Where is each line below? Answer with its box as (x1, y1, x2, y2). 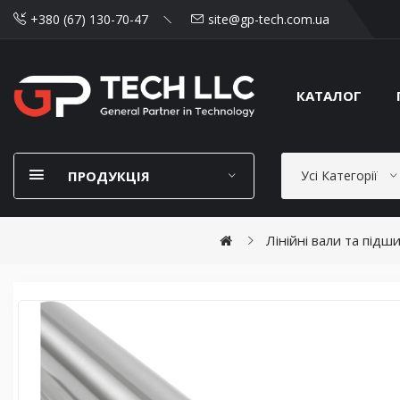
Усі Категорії (301, 166, 378, 184)
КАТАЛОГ (296, 87, 362, 105)
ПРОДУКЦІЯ (68, 166, 150, 185)
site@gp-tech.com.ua (208, 11, 329, 28)
